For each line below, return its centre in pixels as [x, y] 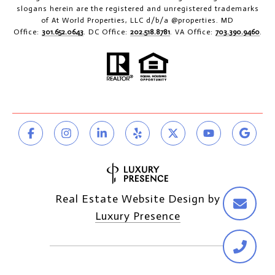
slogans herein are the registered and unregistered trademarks [137, 8]
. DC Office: [107, 32]
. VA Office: [192, 32]
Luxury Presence [137, 216]
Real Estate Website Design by [137, 199]
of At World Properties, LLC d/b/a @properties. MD [137, 20]
